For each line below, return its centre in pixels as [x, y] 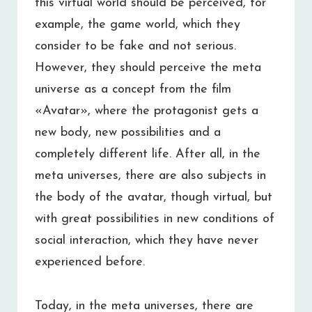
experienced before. [90, 263]
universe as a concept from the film [133, 90]
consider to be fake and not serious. [135, 47]
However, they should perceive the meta [148, 68]
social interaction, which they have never [147, 241]
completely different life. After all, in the [148, 155]
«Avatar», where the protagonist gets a [147, 111]
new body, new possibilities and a [128, 133]
